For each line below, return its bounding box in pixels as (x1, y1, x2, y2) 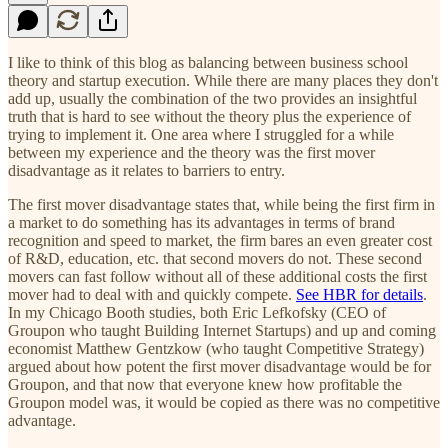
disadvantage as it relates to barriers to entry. (8, 161, 285, 179)
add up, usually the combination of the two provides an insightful (8, 89, 417, 107)
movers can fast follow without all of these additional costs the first (8, 267, 427, 285)
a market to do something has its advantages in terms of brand (8, 213, 395, 231)
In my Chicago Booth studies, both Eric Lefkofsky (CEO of (8, 303, 386, 321)
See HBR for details (296, 285, 423, 303)
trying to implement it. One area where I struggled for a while (8, 125, 394, 143)
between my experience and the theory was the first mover (8, 143, 375, 161)
